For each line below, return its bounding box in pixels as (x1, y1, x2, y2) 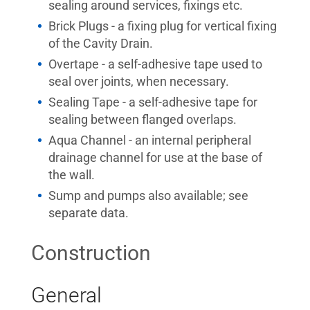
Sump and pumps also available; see (48, 188, 248, 203)
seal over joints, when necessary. (48, 74, 229, 89)
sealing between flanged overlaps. (48, 112, 237, 127)
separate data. (48, 206, 129, 220)
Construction (31, 241, 151, 265)
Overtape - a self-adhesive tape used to (48, 57, 262, 71)
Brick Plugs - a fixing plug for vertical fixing (48, 19, 277, 33)
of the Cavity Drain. (48, 36, 153, 51)
